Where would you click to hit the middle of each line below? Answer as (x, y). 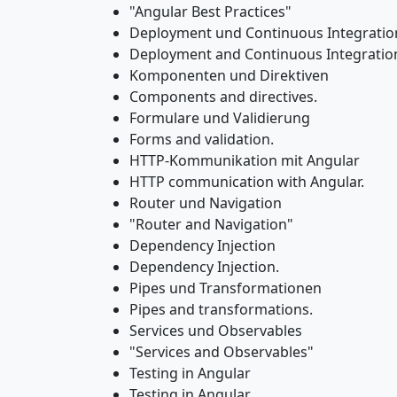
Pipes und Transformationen (226, 288)
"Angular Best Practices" (210, 12)
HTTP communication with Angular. (247, 182)
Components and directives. (223, 97)
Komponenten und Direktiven (229, 75)
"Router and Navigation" (211, 224)
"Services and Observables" (222, 352)
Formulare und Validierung (220, 118)
